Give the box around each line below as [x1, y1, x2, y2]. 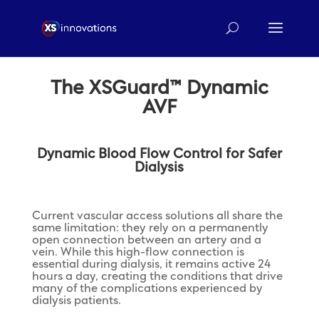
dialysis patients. [31, 296, 121, 306]
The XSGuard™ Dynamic [50, 79, 268, 98]
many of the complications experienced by [31, 283, 263, 294]
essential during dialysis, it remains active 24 [31, 259, 271, 270]
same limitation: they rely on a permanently [31, 223, 268, 234]
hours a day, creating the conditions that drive [31, 271, 283, 282]
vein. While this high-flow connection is [31, 247, 244, 258]
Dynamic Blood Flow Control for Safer [36, 147, 282, 161]
